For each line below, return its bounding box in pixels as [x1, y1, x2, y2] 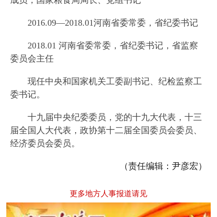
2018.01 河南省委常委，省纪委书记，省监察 [10, 41, 199, 51]
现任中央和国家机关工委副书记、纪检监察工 [10, 77, 202, 87]
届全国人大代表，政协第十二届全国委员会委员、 [10, 125, 202, 136]
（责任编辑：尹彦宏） [119, 161, 207, 171]
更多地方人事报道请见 [70, 189, 147, 198]
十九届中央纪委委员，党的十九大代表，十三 [10, 112, 202, 123]
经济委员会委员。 [10, 139, 80, 149]
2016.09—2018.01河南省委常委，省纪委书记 [10, 18, 199, 28]
